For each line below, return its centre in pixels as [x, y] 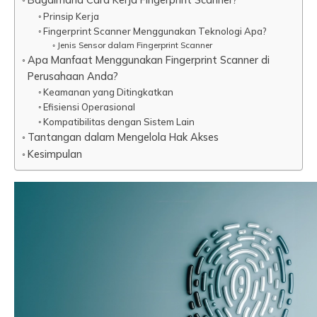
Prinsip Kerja [71, 16]
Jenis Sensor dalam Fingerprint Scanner [134, 45]
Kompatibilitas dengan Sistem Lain [119, 121]
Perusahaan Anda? [73, 76]
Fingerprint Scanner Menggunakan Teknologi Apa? [155, 31]
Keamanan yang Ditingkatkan [109, 92]
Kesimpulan [54, 154]
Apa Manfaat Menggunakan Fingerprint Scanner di [148, 59]
